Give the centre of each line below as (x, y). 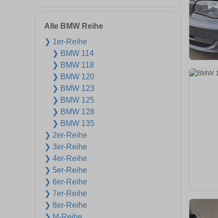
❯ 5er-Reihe (66, 170)
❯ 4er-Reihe (66, 158)
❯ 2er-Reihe (66, 135)
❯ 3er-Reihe (66, 147)
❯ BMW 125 (73, 100)
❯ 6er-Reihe (66, 182)
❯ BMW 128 (73, 112)
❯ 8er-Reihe (66, 205)
